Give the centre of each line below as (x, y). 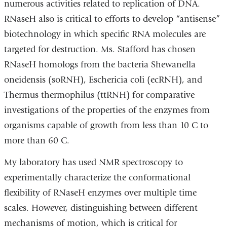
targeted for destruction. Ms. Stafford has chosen (100, 49)
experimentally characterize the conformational (97, 178)
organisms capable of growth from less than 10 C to (106, 125)
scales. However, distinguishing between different (101, 208)
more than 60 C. (38, 140)
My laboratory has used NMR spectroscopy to (93, 163)
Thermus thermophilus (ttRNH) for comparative (99, 95)
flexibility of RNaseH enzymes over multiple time (100, 193)
